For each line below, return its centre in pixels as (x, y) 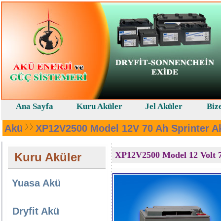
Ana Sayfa (34, 106)
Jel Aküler (164, 106)
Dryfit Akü (36, 211)
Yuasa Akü (36, 183)
